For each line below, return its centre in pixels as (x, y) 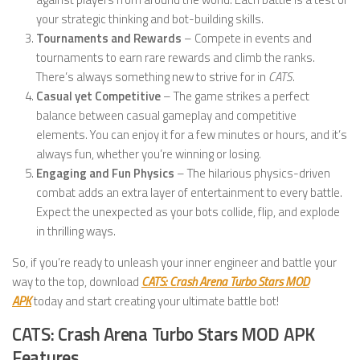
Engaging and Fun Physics (105, 174)
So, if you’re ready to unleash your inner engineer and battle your (174, 263)
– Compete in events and (247, 39)
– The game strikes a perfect (235, 96)
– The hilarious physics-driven (252, 174)
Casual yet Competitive (98, 96)
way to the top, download (77, 282)
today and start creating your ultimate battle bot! (155, 301)
